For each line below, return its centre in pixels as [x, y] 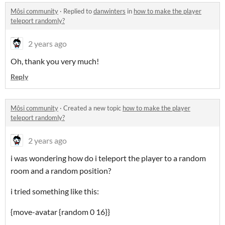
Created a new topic [93, 108]
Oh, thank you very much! [55, 61]
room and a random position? [61, 171]
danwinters [109, 11]
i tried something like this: [55, 191]
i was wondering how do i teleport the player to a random [108, 158]
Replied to [78, 11]
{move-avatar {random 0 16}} [60, 212]
